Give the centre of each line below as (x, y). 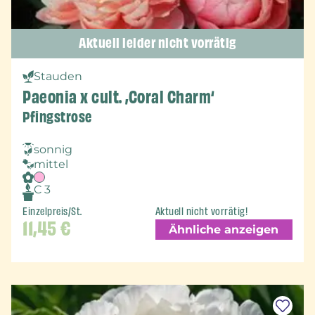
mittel (51, 165)
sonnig (53, 150)
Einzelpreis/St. (52, 211)
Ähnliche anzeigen (224, 229)
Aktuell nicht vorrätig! (201, 211)
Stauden (58, 77)
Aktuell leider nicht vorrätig (157, 43)
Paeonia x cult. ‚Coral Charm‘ (119, 97)
